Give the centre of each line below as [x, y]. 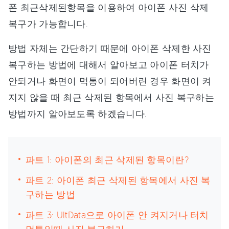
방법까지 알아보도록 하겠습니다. [78, 113]
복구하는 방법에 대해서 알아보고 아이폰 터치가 [109, 64]
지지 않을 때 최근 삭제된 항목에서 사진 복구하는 [111, 97]
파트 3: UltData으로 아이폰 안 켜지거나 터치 [117, 215]
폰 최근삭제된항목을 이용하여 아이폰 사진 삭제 [109, 7]
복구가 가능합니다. [48, 24]
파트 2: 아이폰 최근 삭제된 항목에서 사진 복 [118, 180]
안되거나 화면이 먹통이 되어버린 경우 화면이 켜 [110, 81]
